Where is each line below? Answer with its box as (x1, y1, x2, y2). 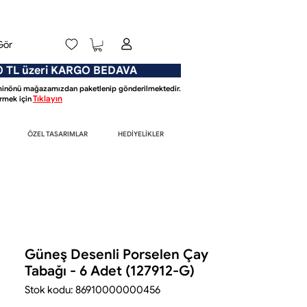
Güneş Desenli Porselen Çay (25, 246, 208, 264)
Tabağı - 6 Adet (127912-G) (25, 262, 195, 280)
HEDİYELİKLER (118, 130, 164, 139)
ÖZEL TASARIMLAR (27, 130, 88, 139)
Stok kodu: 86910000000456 (25, 284, 160, 297)
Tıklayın (33, 93, 62, 104)
